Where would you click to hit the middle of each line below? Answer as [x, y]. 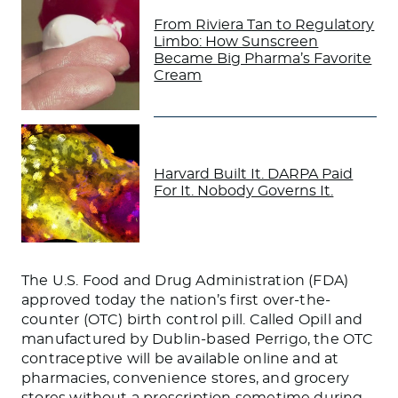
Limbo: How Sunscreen [236, 41]
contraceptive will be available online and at [180, 358]
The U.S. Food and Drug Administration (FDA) [185, 280]
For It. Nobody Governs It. [244, 191]
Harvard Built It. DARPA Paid [254, 175]
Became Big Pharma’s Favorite [263, 58]
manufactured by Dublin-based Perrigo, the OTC [198, 339]
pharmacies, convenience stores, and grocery [186, 378]
